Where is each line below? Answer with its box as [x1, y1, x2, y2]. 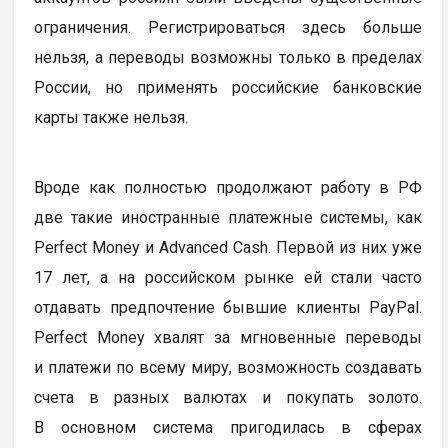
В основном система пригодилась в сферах [34, 417, 423, 437]
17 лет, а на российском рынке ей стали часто [34, 267, 423, 287]
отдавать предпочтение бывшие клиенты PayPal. [34, 297, 423, 317]
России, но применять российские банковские [34, 77, 423, 97]
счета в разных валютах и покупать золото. [34, 387, 423, 407]
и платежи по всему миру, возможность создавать [34, 357, 423, 377]
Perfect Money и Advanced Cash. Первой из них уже [34, 237, 423, 257]
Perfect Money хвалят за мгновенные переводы [34, 327, 423, 347]
